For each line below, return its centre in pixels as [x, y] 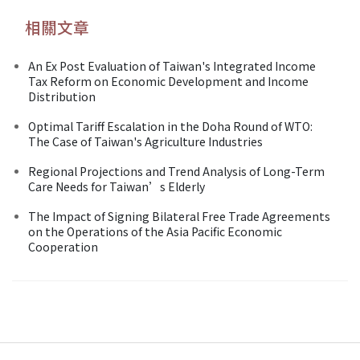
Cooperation [63, 246]
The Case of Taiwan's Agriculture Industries [145, 141]
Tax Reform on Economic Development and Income [168, 81]
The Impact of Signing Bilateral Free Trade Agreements [179, 216]
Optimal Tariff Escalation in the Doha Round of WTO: [170, 126]
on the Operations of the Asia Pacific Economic [155, 231]
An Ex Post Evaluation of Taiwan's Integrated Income [172, 65]
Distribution [62, 96]
